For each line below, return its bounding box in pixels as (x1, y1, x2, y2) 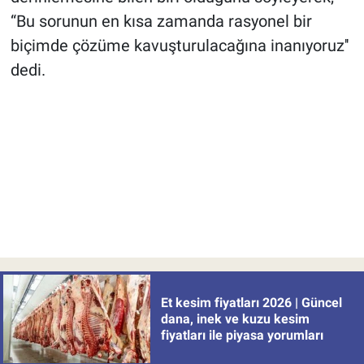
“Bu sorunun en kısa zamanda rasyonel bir (10, 11, 312, 32)
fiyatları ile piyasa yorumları (160, 327, 323, 343)
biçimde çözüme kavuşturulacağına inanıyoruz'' (10, 36, 349, 56)
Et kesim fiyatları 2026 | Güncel (160, 294, 342, 310)
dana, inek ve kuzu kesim (160, 310, 310, 327)
